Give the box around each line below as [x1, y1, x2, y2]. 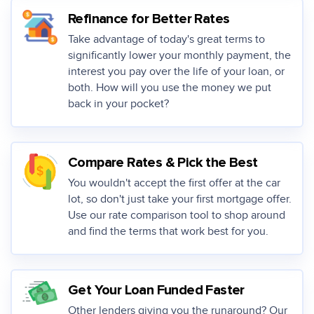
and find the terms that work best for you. [68, 225, 268, 238]
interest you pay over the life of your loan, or [68, 65, 285, 78]
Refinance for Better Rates [68, 12, 230, 26]
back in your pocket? [68, 97, 169, 111]
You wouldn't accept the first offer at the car [68, 177, 280, 190]
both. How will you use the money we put [68, 81, 271, 95]
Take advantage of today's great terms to [68, 33, 265, 46]
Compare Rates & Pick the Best [68, 156, 258, 170]
